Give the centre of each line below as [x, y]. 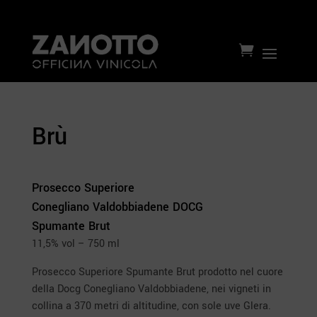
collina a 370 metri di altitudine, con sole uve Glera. [151, 306]
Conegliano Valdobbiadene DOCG [117, 207]
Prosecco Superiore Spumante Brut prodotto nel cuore [157, 272]
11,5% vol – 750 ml [75, 244]
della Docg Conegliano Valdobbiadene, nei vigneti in [151, 289]
